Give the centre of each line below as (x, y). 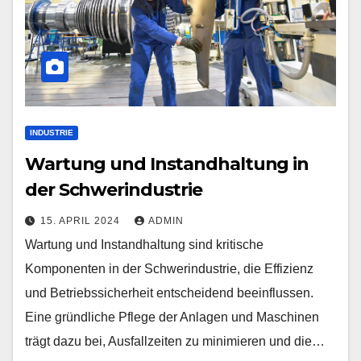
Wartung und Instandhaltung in (167, 164)
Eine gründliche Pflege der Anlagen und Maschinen (172, 317)
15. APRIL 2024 (82, 221)
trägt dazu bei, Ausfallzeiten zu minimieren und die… (175, 341)
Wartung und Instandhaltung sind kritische (144, 245)
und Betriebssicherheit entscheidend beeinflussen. (169, 293)
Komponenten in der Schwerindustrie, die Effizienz (169, 269)
